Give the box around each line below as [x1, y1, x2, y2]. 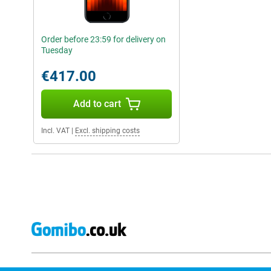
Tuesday [41, 45, 73, 55]
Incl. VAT [41, 126, 70, 135]
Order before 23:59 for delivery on [41, 34, 166, 44]
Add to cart [73, 98, 121, 109]
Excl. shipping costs [75, 126, 140, 135]
